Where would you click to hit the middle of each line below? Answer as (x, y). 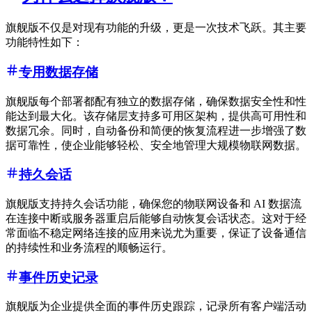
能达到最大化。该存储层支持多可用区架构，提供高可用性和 (156, 116)
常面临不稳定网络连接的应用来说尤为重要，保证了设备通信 (156, 233)
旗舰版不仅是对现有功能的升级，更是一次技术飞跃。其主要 (156, 28)
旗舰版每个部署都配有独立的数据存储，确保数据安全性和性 (156, 101)
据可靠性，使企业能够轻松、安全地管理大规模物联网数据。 (156, 145)
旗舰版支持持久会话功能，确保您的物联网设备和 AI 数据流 (154, 203)
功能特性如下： (45, 42)
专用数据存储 (58, 72)
